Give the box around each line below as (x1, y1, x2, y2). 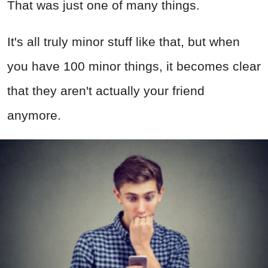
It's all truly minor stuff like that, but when (7, 34, 240, 48)
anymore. (7, 108, 61, 122)
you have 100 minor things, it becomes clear (7, 59, 261, 73)
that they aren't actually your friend (7, 83, 205, 98)
